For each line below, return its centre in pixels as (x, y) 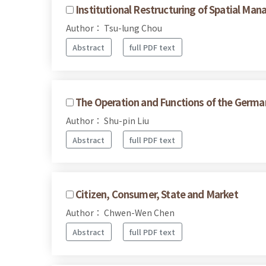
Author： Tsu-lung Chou (114, 28)
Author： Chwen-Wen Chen (120, 213)
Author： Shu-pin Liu (107, 120)
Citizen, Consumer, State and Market (157, 194)
